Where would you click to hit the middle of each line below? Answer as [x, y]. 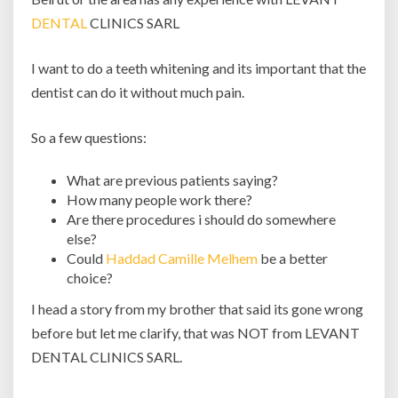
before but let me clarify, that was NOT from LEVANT [195, 333]
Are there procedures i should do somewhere [201, 219]
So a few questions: [89, 137]
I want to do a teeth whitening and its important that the [199, 68]
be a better [293, 258]
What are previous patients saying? [172, 180]
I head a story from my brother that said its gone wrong [197, 309]
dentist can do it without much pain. [138, 92]
